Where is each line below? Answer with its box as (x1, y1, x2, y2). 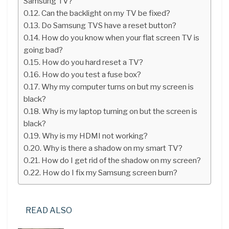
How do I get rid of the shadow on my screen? (41, 155, 201, 165)
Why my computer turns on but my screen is (41, 81, 194, 91)
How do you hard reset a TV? (42, 57, 144, 67)
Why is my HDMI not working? (42, 130, 148, 141)
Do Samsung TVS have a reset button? (41, 20, 177, 30)
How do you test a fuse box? (42, 69, 142, 79)
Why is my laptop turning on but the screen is (42, 106, 198, 116)
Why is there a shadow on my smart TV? (43, 143, 183, 153)
